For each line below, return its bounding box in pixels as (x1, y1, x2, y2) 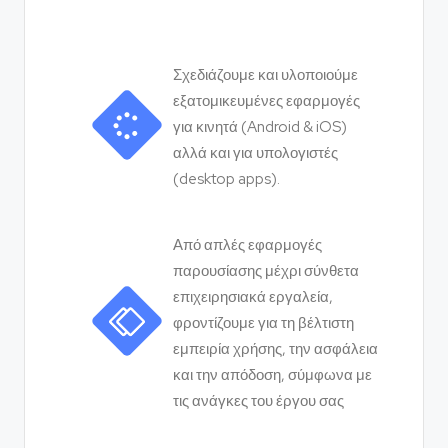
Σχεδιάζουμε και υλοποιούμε (173, 65, 358, 86)
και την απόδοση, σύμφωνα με (173, 365, 372, 386)
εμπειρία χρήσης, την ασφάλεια (173, 339, 378, 360)
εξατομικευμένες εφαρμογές (173, 91, 360, 112)
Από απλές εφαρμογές (173, 235, 322, 256)
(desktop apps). (173, 169, 280, 190)
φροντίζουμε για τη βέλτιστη (173, 313, 354, 334)
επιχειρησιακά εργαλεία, (173, 287, 333, 308)
